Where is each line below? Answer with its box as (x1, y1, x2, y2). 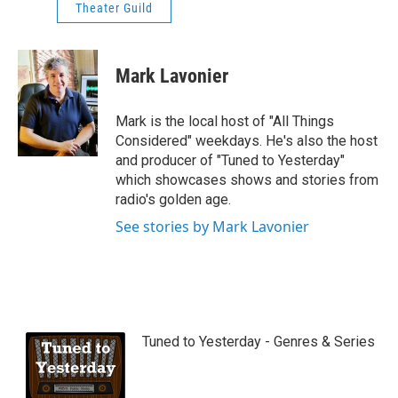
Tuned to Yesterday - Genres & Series (142, 333, 375, 351)
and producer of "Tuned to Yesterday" (115, 152, 345, 170)
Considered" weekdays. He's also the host (115, 132, 378, 150)
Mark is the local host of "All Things (115, 113, 334, 131)
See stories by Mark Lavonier (115, 217, 309, 237)
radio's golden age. (115, 191, 231, 209)
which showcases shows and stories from (115, 171, 378, 189)
